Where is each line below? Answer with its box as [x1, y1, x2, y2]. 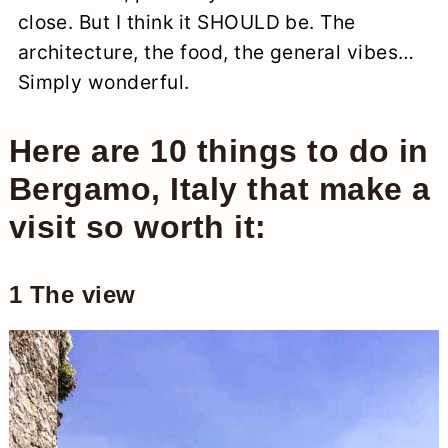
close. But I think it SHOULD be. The [17, 10, 356, 35]
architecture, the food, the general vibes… [17, 40, 415, 65]
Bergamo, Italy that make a [8, 171, 431, 208]
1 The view [8, 281, 136, 309]
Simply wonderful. [17, 70, 190, 95]
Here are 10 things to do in [8, 133, 429, 170]
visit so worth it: [8, 209, 267, 246]
